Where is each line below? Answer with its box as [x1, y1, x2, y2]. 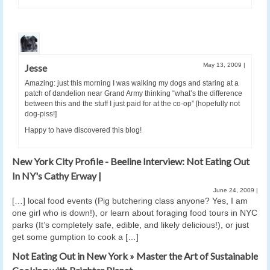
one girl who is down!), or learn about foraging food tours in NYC [12, 208, 257, 218]
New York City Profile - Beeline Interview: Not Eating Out [12, 155, 250, 168]
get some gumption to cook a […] [12, 232, 139, 242]
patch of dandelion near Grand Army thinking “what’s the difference [25, 89, 242, 98]
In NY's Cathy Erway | [12, 170, 101, 182]
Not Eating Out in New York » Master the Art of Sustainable [12, 250, 258, 262]
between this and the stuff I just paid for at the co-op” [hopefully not [25, 99, 240, 108]
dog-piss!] [25, 110, 57, 119]
